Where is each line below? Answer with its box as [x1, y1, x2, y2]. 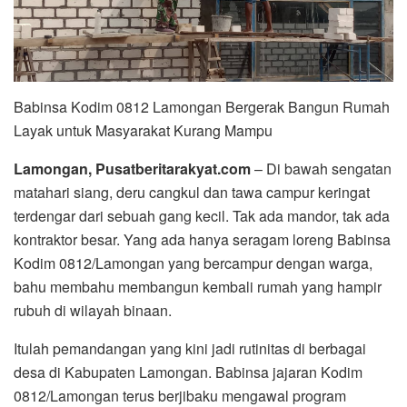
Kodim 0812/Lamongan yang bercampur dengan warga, [14, 252, 372, 273]
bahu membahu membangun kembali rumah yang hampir [14, 275, 382, 297]
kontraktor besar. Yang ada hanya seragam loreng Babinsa [14, 228, 391, 250]
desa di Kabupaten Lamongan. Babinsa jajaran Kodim [14, 361, 362, 382]
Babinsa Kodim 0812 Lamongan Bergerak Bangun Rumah [14, 95, 390, 117]
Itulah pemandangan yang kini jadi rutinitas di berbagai [14, 337, 366, 359]
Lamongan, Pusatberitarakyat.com [14, 157, 251, 179]
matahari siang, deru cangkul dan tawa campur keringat [14, 181, 370, 203]
